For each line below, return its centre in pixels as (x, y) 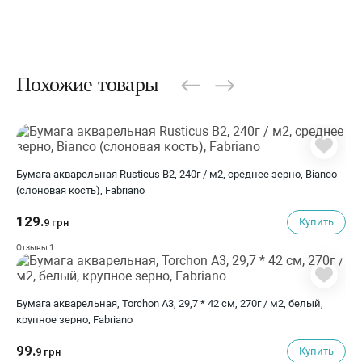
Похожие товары (87, 84)
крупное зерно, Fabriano (74, 320)
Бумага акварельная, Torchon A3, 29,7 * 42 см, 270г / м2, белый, (170, 303)
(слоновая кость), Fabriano (80, 190)
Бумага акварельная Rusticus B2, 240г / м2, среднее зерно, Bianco (177, 174)
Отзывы (33, 248)
